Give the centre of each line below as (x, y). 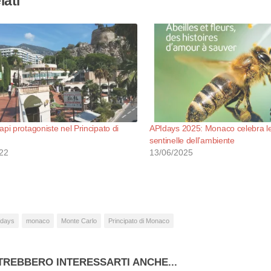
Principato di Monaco (139, 220)
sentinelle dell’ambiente (192, 140)
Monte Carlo (79, 220)
